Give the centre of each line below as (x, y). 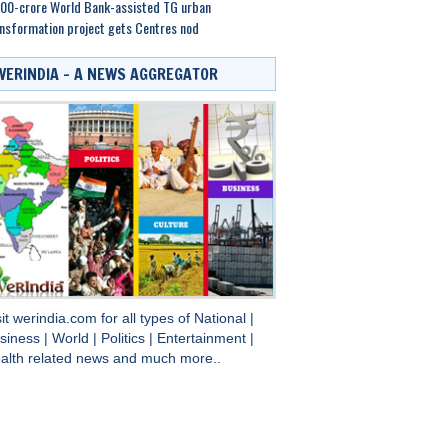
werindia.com (56, 319)
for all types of (147, 319)
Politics (124, 339)
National (221, 319)
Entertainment (203, 339)
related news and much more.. (124, 359)
